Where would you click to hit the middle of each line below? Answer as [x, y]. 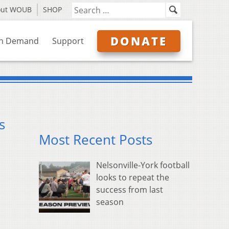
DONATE [139, 41]
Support [68, 41]
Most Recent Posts [96, 140]
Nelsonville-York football [143, 165]
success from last [130, 190]
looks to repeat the [133, 178]
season [110, 202]
